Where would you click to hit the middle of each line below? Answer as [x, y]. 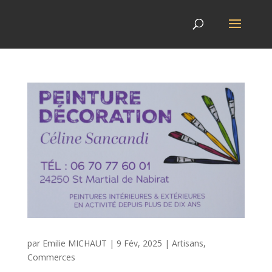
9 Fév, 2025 [139, 243]
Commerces [51, 257]
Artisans [187, 243]
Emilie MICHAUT [74, 243]
